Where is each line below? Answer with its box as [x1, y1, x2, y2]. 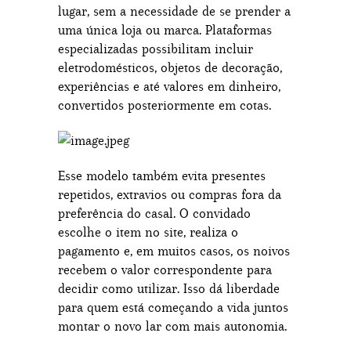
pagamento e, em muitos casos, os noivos [58, 243, 290, 259]
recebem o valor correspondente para [58, 262, 272, 277]
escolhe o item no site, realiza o [58, 224, 238, 240]
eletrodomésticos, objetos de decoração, [58, 60, 282, 75]
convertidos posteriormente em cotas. [58, 97, 271, 113]
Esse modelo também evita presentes [58, 168, 266, 183]
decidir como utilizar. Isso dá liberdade [58, 280, 280, 296]
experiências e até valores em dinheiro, [58, 78, 280, 94]
